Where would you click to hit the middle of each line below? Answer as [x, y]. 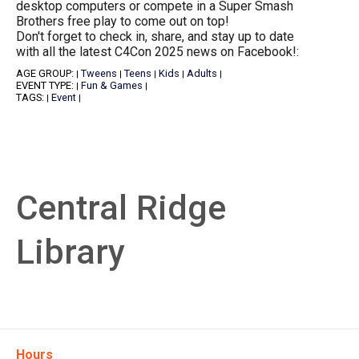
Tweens [99, 73]
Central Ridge [121, 207]
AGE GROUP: [46, 73]
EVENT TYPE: [46, 85]
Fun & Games [112, 85]
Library [71, 251]
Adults [202, 73]
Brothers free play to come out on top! [123, 21]
